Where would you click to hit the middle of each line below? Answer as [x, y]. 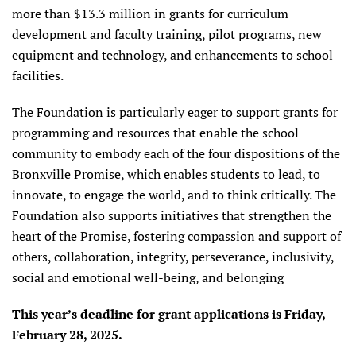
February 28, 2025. [68, 334]
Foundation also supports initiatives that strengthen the [172, 215]
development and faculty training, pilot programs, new [167, 34]
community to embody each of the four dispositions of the [176, 153]
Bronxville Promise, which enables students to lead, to [166, 174]
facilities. [38, 75]
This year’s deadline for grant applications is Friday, [168, 313]
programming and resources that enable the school [155, 132]
